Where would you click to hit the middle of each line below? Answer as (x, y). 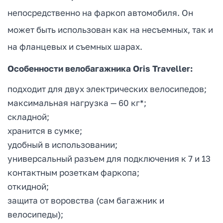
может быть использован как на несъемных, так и (110, 30)
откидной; (28, 187)
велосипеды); (35, 215)
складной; (28, 117)
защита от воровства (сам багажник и (86, 201)
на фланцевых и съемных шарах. (75, 47)
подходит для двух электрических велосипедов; (107, 89)
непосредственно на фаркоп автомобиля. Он (100, 13)
